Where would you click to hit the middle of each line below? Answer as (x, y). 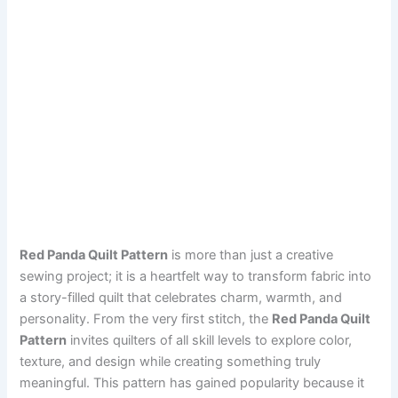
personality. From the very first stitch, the (146, 318)
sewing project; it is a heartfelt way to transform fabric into (196, 276)
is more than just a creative (251, 255)
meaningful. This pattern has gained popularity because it (192, 382)
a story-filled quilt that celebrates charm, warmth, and (181, 297)
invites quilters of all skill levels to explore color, (210, 340)
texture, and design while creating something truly (171, 361)
